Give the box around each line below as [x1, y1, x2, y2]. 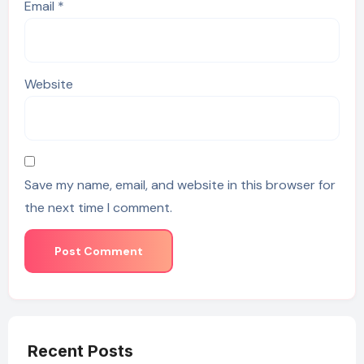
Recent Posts [27, 341, 133, 362]
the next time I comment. [24, 198, 172, 216]
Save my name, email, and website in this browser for [24, 175, 336, 193]
